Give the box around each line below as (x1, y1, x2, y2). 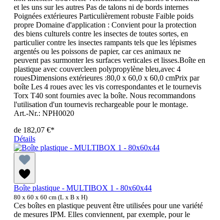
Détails (14, 135, 35, 143)
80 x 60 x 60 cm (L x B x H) (14, 193, 87, 201)
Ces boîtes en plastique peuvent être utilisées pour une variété (14, 201, 203, 210)
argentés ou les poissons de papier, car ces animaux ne (14, 47, 181, 56)
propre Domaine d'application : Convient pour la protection (14, 21, 196, 29)
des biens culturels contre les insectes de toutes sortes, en (14, 29, 188, 38)
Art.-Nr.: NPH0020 (14, 109, 74, 118)
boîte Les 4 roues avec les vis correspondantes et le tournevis (14, 82, 201, 91)
